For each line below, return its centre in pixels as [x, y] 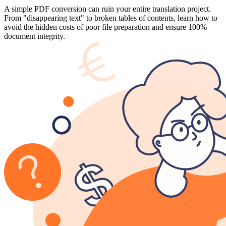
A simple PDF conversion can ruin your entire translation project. [107, 9]
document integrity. [35, 36]
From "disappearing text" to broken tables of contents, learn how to [111, 18]
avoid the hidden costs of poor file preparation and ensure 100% [105, 27]
